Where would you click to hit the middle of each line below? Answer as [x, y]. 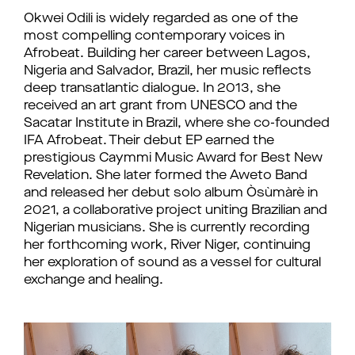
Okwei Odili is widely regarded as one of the [161, 19]
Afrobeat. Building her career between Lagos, [167, 54]
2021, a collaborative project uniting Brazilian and [176, 211]
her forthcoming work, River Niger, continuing [167, 246]
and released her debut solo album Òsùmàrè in [171, 193]
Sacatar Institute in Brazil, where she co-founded [177, 124]
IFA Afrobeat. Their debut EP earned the [149, 141]
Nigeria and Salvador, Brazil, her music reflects [168, 71]
